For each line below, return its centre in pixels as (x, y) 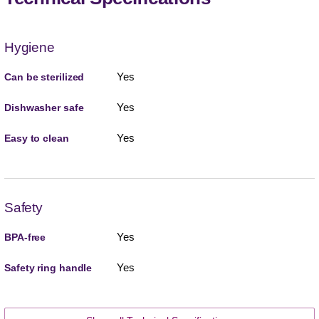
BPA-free (25, 237)
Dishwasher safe (44, 107)
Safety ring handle (48, 267)
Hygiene (30, 47)
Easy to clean (37, 138)
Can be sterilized (45, 77)
